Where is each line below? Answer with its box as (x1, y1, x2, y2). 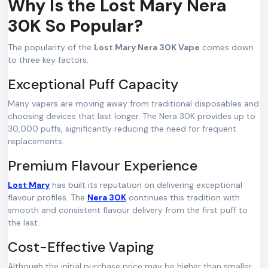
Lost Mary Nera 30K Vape (94, 42, 200, 53)
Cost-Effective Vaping (8, 238, 154, 256)
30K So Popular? (8, 15, 143, 37)
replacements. (8, 136, 64, 147)
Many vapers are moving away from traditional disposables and (8, 98, 259, 109)
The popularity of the (8, 42, 94, 53)
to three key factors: (8, 54, 89, 65)
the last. (8, 217, 39, 228)
